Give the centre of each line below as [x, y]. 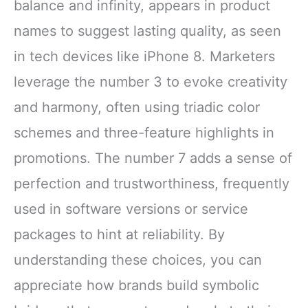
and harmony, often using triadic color [137, 108]
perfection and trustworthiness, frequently [152, 184]
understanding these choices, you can [138, 260]
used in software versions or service [131, 209]
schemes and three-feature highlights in [144, 133]
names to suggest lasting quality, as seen [147, 31]
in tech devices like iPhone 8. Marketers [144, 57]
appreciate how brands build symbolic [136, 286]
